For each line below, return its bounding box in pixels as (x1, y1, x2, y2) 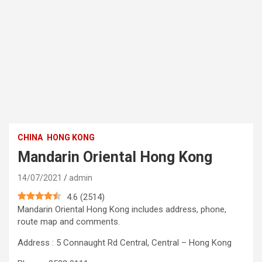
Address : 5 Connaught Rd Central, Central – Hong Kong (18, 237, 232, 249)
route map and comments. (18, 216, 120, 227)
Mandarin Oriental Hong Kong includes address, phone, (18, 204, 226, 215)
